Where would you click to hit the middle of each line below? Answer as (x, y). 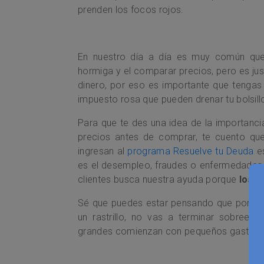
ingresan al (103, 151)
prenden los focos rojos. (131, 9)
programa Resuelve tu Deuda (191, 151)
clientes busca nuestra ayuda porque (159, 179)
